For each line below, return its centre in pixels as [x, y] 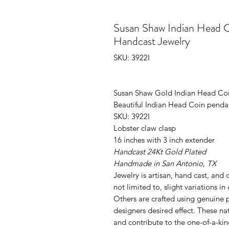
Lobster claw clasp [145, 128]
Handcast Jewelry [152, 41]
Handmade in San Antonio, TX [165, 163]
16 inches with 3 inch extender [164, 140]
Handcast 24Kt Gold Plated [160, 152]
